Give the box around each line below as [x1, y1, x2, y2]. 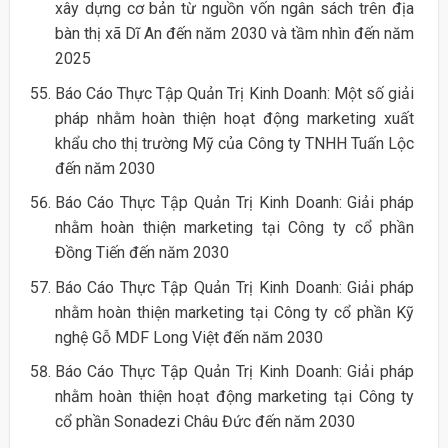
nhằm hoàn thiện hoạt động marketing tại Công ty [54, 387, 415, 407]
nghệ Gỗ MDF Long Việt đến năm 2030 [54, 327, 323, 347]
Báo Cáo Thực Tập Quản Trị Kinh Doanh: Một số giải [54, 83, 415, 103]
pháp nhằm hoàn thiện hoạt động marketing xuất [54, 108, 415, 128]
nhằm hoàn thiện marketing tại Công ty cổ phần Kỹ [54, 302, 415, 322]
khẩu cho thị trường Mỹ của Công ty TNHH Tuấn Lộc [54, 133, 415, 153]
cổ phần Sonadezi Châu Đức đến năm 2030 [54, 412, 355, 432]
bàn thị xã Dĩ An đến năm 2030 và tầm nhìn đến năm [54, 23, 415, 43]
